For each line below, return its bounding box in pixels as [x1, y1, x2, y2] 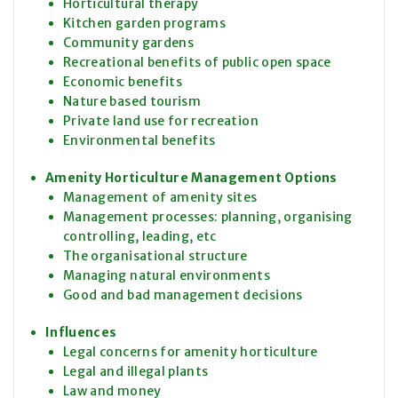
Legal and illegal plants [63, 363, 209, 380]
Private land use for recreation [63, 113, 259, 130]
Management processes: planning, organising [63, 209, 353, 226]
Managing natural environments [63, 267, 271, 284]
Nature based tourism [63, 93, 201, 110]
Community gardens [63, 35, 194, 52]
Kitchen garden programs [63, 15, 227, 32]
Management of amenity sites [63, 189, 258, 206]
